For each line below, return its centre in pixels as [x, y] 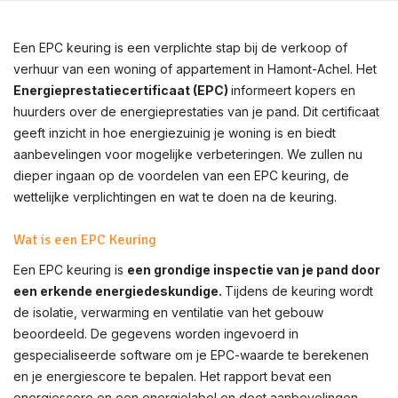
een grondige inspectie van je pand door [254, 270]
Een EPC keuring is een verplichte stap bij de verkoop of [180, 48]
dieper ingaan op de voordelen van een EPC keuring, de [181, 175]
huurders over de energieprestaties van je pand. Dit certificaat [196, 111]
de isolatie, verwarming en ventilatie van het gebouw [168, 312]
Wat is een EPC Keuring [85, 240]
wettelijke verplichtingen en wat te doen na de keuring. [175, 197]
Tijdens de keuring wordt [299, 291]
